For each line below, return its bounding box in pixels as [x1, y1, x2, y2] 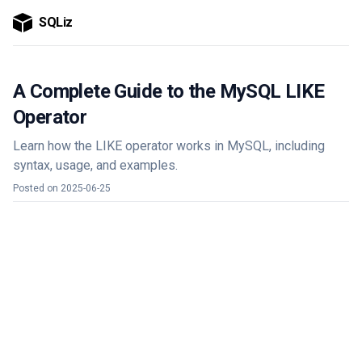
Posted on [13, 183, 61, 194]
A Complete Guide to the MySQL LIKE [13, 80, 325, 103]
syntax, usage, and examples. [13, 158, 178, 173]
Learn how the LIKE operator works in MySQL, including [13, 138, 325, 154]
